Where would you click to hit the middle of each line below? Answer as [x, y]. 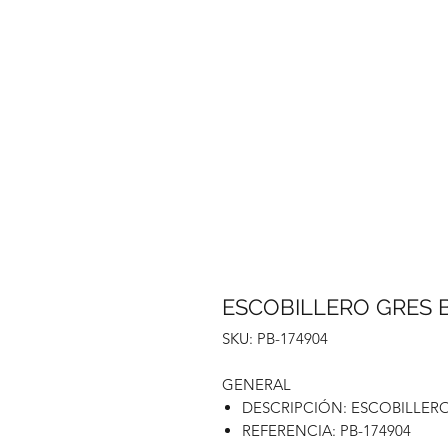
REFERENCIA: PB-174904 [326, 430]
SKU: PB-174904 [275, 338]
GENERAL [256, 384]
